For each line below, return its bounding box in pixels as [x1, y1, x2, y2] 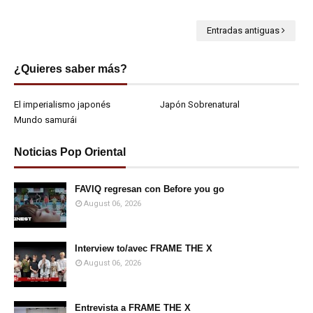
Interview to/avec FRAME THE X [75, 243, 212, 254]
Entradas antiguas [207, 25, 279, 36]
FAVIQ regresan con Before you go [75, 184, 224, 194]
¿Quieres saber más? [14, 63, 127, 75]
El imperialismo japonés [14, 99, 110, 110]
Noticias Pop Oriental [14, 146, 126, 158]
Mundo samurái [14, 115, 77, 125]
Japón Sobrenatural [160, 99, 240, 110]
